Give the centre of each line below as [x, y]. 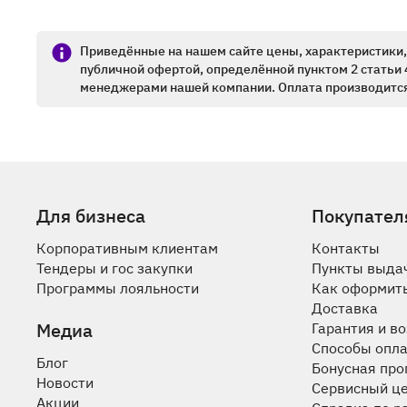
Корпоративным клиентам [127, 248]
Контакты [346, 248]
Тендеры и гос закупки [114, 268]
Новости [65, 382]
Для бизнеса [91, 216]
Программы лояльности [118, 288]
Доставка [345, 308]
